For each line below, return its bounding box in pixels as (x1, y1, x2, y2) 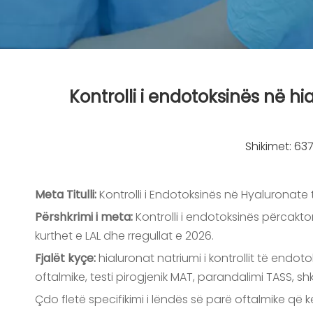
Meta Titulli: (35, 187, 99, 203)
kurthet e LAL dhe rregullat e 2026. (35, 228, 214, 244)
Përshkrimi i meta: (35, 209, 136, 225)
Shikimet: (245, 138, 294, 154)
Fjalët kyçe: (35, 250, 99, 266)
